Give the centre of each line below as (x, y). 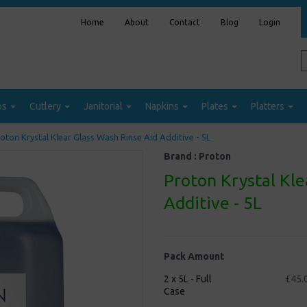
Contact (185, 22)
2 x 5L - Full (188, 279)
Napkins (163, 107)
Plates (216, 107)
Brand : (181, 157)
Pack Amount (194, 257)
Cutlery (46, 107)
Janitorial (104, 107)
